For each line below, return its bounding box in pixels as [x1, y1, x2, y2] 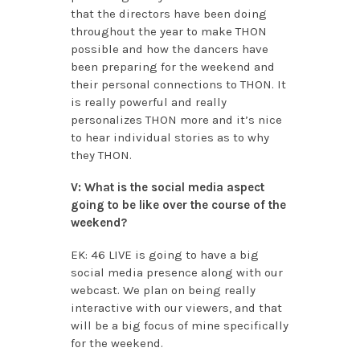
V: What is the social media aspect [70, 180, 264, 195]
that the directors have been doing [70, 6, 267, 22]
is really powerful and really [70, 95, 227, 110]
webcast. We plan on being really [70, 283, 256, 298]
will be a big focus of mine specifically [70, 318, 288, 333]
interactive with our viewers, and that [70, 301, 282, 316]
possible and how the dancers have [70, 42, 268, 57]
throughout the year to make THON [70, 24, 267, 39]
